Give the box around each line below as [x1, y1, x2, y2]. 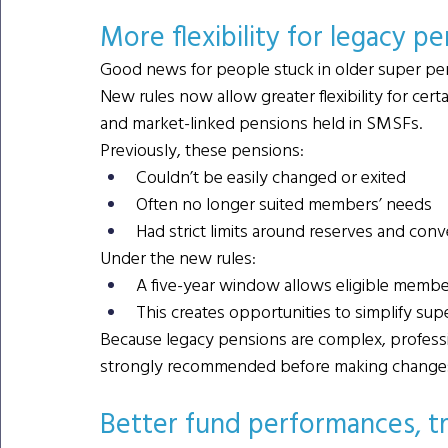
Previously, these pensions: [100, 137, 304, 163]
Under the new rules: [100, 245, 256, 271]
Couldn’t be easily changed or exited [136, 164, 406, 190]
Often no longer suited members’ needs [136, 191, 432, 217]
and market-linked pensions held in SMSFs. [100, 110, 422, 136]
